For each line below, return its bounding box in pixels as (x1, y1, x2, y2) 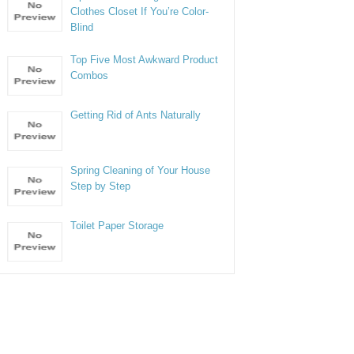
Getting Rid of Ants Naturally (70, 109, 201, 121)
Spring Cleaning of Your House (70, 164, 211, 176)
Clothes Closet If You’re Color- (70, 6, 209, 17)
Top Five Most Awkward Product (70, 54, 219, 66)
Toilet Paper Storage (70, 220, 164, 232)
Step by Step (70, 180, 131, 192)
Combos (70, 70, 109, 81)
